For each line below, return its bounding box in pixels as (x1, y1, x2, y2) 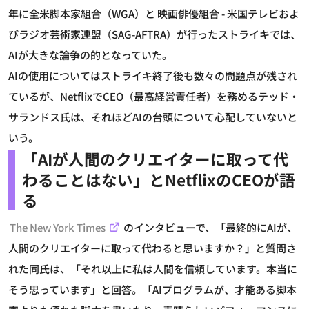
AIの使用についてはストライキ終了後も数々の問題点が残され (8, 68, 297, 83)
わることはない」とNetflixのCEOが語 (22, 168, 295, 191)
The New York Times (10, 220, 106, 235)
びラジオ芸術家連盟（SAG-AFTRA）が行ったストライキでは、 (8, 27, 301, 42)
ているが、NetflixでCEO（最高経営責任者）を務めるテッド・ (8, 89, 299, 104)
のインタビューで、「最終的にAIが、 (123, 220, 297, 235)
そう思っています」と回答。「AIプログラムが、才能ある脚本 (8, 282, 297, 297)
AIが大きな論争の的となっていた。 (8, 48, 172, 63)
